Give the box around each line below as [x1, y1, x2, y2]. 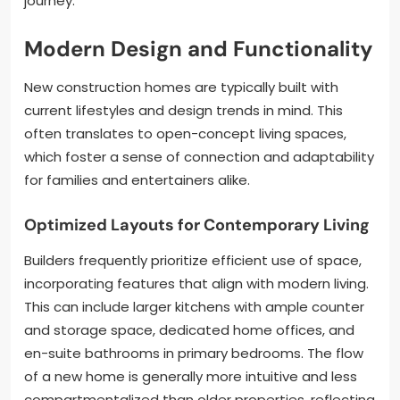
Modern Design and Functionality [24, 34, 373, 62]
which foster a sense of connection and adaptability [24, 146, 374, 166]
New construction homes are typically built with [24, 77, 338, 96]
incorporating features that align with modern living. [24, 273, 369, 293]
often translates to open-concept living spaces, [24, 123, 346, 143]
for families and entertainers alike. [24, 170, 250, 189]
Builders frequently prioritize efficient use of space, [24, 250, 362, 270]
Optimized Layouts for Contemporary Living [24, 213, 370, 236]
